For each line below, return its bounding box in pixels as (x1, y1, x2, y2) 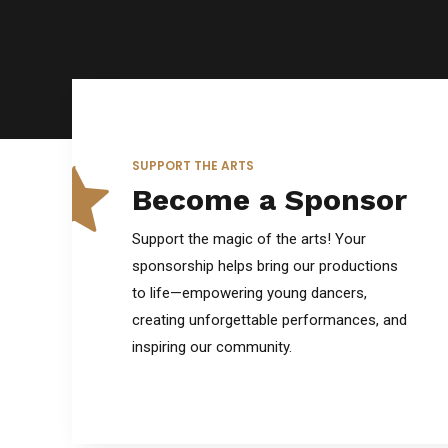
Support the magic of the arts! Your (132, 229, 366, 248)
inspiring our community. (132, 337, 292, 356)
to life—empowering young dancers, (132, 283, 367, 302)
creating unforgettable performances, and (132, 310, 407, 329)
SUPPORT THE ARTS (132, 156, 254, 174)
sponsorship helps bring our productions (132, 256, 398, 275)
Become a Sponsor (132, 182, 407, 218)
